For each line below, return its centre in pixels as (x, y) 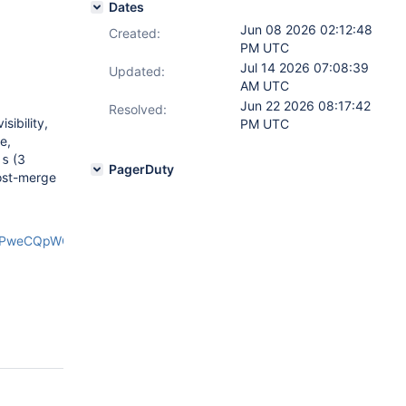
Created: (135, 33)
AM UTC (265, 86)
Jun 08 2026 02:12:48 (306, 29)
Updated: (137, 71)
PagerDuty (141, 169)
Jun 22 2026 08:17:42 (305, 106)
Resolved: (138, 109)
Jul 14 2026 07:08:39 (304, 68)
